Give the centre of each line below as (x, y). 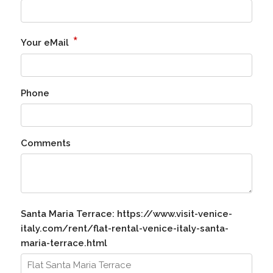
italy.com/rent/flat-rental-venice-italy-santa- (124, 229)
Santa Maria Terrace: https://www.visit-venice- (126, 214)
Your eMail (46, 43)
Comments (45, 143)
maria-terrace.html (64, 243)
